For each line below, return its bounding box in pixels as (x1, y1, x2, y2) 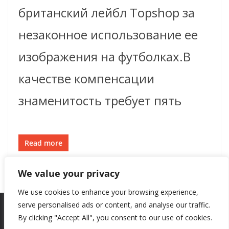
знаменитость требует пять (18, 92, 181, 109)
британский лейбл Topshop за (18, 4, 195, 21)
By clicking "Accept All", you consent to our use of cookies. (18, 213, 212, 222)
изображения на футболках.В (18, 48, 191, 65)
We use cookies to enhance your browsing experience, (18, 187, 198, 197)
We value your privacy (18, 167, 120, 179)
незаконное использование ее (18, 26, 198, 43)
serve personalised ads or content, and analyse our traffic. (18, 200, 210, 210)
